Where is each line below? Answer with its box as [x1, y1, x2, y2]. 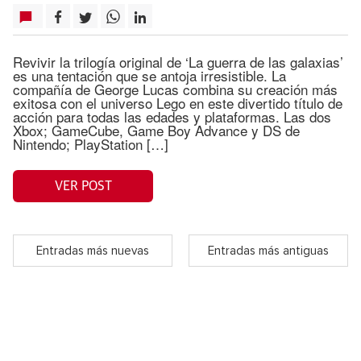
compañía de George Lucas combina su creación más [13, 79, 338, 99]
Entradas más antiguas [208, 244, 329, 257]
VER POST [54, 179, 112, 193]
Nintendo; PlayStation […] [13, 134, 168, 154]
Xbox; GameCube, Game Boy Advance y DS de [13, 120, 300, 140]
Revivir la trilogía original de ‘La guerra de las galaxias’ [13, 52, 343, 72]
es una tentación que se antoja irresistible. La [13, 65, 286, 85]
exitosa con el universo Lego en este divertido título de [13, 93, 342, 113]
